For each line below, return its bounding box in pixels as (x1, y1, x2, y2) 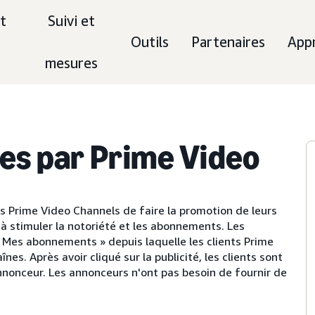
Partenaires (191, 34, 265, 50)
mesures (45, 55, 98, 71)
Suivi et (48, 13, 96, 29)
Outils (131, 34, 169, 50)
